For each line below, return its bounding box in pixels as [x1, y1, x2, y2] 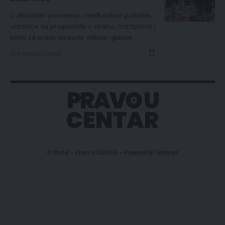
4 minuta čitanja [16, 49, 62, 57]
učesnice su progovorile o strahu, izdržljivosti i [10, 22, 156, 30]
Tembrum [154, 148, 179, 156]
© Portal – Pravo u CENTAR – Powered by [46, 148, 155, 156]
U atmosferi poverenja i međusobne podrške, [10, 11, 152, 19]
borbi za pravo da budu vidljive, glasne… [10, 33, 138, 41]
